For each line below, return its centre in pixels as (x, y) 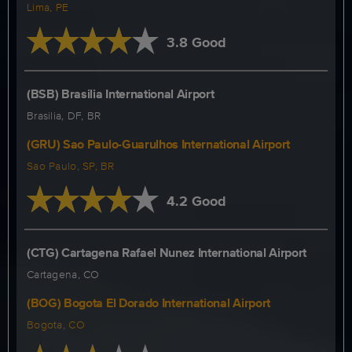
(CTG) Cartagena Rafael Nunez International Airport (167, 253)
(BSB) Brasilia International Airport (121, 94)
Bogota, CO (56, 324)
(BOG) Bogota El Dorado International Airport (148, 303)
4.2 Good (196, 201)
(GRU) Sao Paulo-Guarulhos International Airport (158, 144)
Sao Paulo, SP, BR (71, 166)
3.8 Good (196, 42)
